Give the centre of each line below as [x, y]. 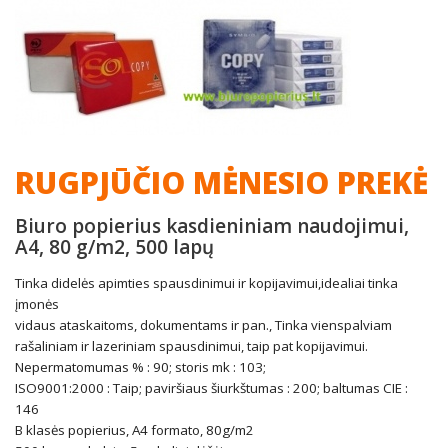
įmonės [37, 304]
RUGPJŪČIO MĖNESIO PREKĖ [221, 182]
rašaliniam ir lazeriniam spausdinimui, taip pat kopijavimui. [191, 346]
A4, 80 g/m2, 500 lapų [114, 247]
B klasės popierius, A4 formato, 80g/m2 [134, 430]
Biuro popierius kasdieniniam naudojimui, [212, 226]
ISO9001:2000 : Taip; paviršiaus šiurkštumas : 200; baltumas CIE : [211, 388]
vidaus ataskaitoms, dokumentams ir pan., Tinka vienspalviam [203, 325]
